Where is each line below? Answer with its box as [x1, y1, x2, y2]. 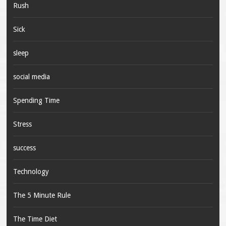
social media [13, 73, 50, 81]
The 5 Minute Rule [13, 191, 71, 200]
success [13, 144, 36, 152]
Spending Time [13, 96, 60, 105]
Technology [13, 167, 49, 176]
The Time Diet [13, 215, 57, 223]
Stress [13, 120, 32, 129]
